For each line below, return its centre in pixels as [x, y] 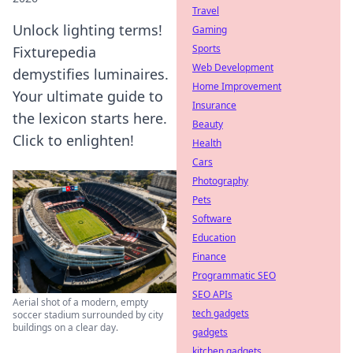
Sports [206, 48]
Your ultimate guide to [88, 96]
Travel [206, 11]
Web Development [233, 67]
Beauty [208, 124]
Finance [209, 256]
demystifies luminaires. [91, 74]
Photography [220, 181]
